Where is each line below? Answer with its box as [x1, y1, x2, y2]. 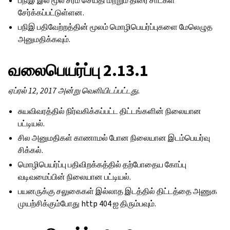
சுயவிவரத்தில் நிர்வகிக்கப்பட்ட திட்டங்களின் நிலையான [18, 106, 202, 117]
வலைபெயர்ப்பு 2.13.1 [8, 60, 148, 81]
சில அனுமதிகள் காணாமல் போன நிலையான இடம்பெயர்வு [18, 132, 210, 143]
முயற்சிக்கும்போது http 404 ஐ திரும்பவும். [18, 198, 157, 209]
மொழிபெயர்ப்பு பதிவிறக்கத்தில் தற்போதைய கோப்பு [18, 159, 187, 170]
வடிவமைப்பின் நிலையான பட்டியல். [18, 171, 131, 182]
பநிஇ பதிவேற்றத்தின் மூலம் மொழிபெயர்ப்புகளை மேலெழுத [18, 22, 213, 32]
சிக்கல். [18, 145, 44, 156]
